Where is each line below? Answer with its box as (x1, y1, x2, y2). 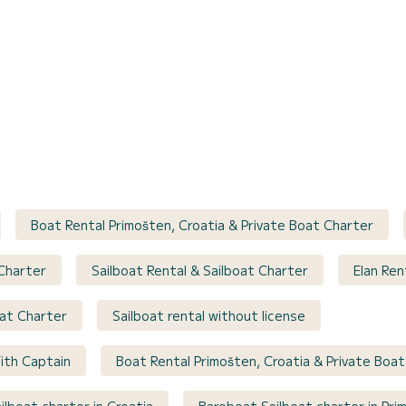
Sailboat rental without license (112, 306, 305, 325)
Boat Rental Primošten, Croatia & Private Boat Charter (31, 216, 373, 235)
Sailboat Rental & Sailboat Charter (92, 261, 308, 280)
